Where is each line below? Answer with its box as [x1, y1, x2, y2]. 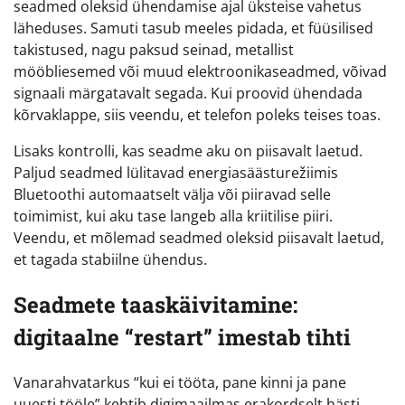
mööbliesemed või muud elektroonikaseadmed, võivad [14, 61, 387, 81]
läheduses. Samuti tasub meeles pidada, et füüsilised [14, 17, 373, 38]
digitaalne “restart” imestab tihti [14, 322, 351, 352]
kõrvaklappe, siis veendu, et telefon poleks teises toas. [14, 104, 381, 125]
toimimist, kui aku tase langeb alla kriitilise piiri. [14, 205, 333, 226]
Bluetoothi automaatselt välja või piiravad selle [14, 184, 331, 204]
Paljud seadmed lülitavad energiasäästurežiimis [14, 162, 338, 183]
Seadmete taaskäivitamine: [14, 289, 297, 319]
